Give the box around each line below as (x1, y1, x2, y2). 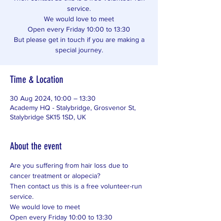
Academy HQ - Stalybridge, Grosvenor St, (10, 104, 136, 111)
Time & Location (10, 74, 63, 85)
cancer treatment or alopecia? (10, 172, 102, 180)
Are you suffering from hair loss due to (10, 161, 130, 169)
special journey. (55, 46, 103, 54)
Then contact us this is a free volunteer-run (10, 182, 144, 190)
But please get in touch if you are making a (13, 36, 145, 43)
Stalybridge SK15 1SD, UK (10, 113, 86, 121)
